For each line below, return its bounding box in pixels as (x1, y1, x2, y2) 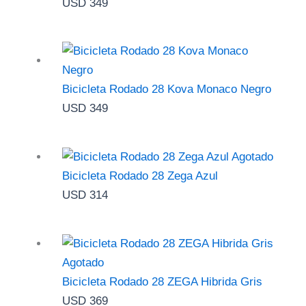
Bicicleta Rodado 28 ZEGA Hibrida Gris (62, 275, 262, 289)
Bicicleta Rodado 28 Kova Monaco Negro (62, 83, 271, 96)
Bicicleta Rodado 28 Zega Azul (62, 169, 218, 183)
